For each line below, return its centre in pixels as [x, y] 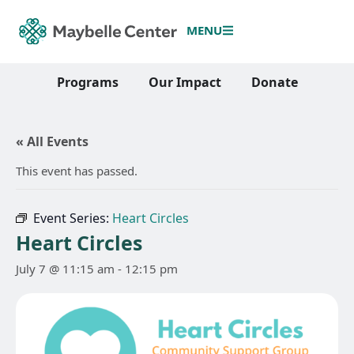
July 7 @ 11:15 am [65, 269]
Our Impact [185, 82]
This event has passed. [77, 171]
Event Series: [73, 218]
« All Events [52, 141]
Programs [87, 82]
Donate [274, 82]
